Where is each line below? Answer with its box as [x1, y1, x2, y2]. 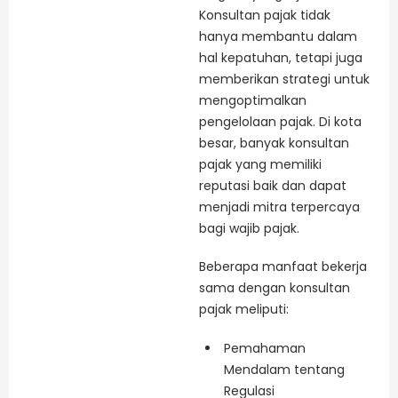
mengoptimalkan [199, 91, 306, 109]
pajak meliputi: [199, 300, 289, 319]
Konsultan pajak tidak [199, 5, 330, 24]
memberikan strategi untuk [199, 69, 370, 88]
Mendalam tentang [224, 361, 345, 379]
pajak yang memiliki [199, 155, 322, 173]
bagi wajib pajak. [199, 219, 299, 237]
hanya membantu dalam [199, 27, 357, 45]
